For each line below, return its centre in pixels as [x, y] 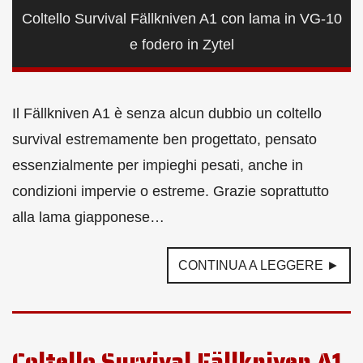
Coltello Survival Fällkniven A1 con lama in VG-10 [181, 18]
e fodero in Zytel [181, 44]
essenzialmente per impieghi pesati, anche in [158, 165]
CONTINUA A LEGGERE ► [259, 265]
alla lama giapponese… [88, 217]
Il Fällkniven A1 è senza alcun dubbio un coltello [167, 113]
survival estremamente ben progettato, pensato [164, 139]
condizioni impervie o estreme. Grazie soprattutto [171, 191]
